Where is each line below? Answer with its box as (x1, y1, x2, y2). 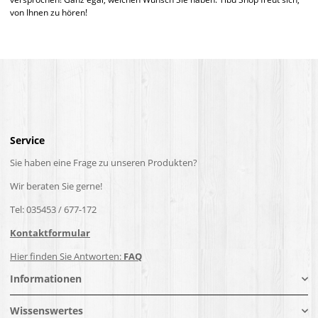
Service (10, 133, 45, 148)
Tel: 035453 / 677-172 (10, 203, 97, 216)
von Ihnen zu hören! (10, 6, 87, 19)
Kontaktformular (10, 226, 90, 240)
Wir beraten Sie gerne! (10, 180, 102, 193)
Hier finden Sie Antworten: (10, 250, 124, 263)
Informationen (10, 272, 82, 286)
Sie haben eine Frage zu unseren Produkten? (10, 156, 197, 170)
